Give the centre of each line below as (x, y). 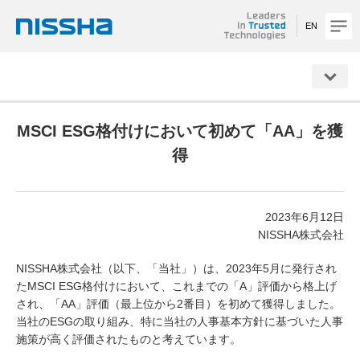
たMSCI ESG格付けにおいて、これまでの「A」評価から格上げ (176, 286)
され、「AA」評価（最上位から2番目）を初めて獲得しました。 (178, 304)
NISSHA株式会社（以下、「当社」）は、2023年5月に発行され (176, 269)
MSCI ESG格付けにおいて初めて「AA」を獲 (180, 131)
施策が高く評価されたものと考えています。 (129, 340)
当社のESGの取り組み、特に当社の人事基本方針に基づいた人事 (180, 322)
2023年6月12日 (305, 217)
